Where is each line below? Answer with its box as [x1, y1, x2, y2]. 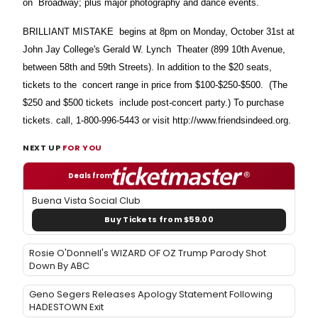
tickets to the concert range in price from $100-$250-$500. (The [23, 79, 287, 90]
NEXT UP [23, 141, 63, 153]
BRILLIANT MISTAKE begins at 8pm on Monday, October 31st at [23, 26, 295, 37]
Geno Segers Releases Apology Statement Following [29, 287, 273, 301]
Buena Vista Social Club [32, 193, 141, 207]
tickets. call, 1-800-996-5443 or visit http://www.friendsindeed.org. [23, 114, 291, 126]
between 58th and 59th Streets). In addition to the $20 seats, [23, 61, 272, 72]
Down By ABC [29, 258, 89, 273]
